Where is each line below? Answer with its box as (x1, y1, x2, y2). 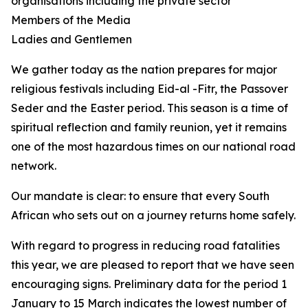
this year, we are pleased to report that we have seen (11, 258, 294, 272)
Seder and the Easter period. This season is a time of (11, 101, 288, 115)
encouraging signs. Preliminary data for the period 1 (11, 277, 287, 291)
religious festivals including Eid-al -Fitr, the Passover (11, 82, 288, 96)
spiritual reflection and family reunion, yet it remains (11, 120, 287, 134)
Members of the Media (11, 13, 131, 27)
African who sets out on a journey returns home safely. (11, 208, 296, 222)
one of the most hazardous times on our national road (11, 140, 296, 153)
